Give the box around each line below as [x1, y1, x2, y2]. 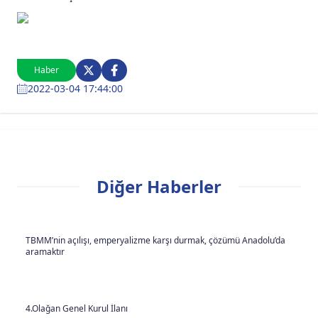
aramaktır [26, 246, 65, 258]
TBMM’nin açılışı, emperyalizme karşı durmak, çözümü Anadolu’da [26, 234, 285, 246]
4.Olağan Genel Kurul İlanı [26, 302, 128, 314]
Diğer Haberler [97, 175, 221, 198]
